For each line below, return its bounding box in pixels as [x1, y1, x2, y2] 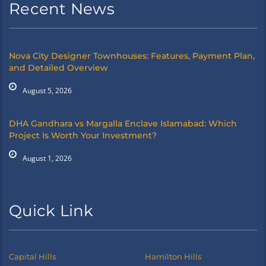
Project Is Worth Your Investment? [9, 130, 157, 141]
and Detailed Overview [9, 62, 108, 74]
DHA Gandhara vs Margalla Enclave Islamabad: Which [9, 118, 237, 129]
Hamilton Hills [145, 252, 201, 262]
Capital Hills [9, 252, 56, 262]
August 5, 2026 [23, 85, 72, 96]
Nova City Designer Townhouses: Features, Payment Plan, [9, 50, 255, 62]
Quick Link [9, 201, 94, 221]
